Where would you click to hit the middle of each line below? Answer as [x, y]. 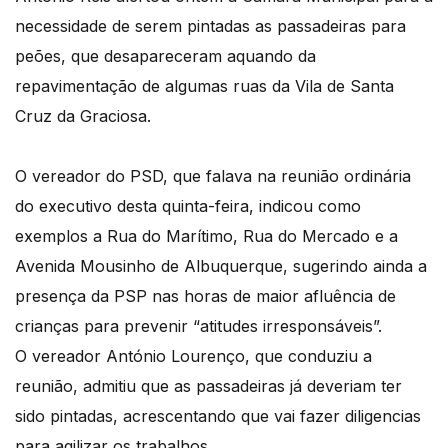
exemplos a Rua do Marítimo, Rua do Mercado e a [206, 236]
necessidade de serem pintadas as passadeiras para [210, 26]
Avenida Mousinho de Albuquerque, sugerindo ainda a [221, 266]
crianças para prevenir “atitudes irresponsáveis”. [201, 326]
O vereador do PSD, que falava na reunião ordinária [213, 176]
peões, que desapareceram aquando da [165, 56]
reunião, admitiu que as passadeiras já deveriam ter [208, 386]
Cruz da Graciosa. [85, 116]
